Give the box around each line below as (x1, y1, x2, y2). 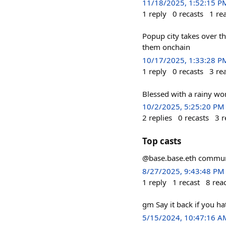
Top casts (142, 135, 181, 147)
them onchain (142, 42, 190, 52)
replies (149, 112, 172, 123)
